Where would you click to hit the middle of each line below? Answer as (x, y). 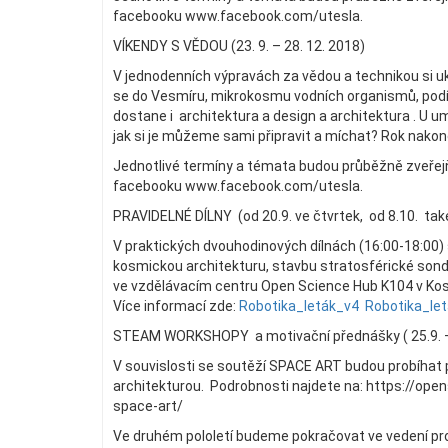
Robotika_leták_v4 (299, 306)
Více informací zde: (176, 306)
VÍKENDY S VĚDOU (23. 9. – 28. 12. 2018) (239, 46)
